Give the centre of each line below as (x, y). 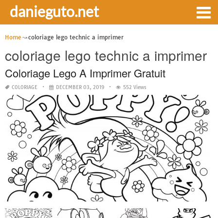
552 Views (135, 87)
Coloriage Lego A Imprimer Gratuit (85, 73)
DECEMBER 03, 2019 (80, 87)
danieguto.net (54, 11)
